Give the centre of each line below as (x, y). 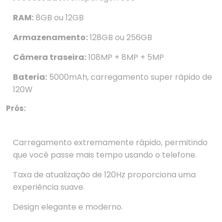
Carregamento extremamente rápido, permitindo (110, 143)
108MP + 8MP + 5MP (125, 57)
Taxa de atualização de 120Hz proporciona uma (104, 175)
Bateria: (30, 77)
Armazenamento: (50, 38)
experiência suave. (49, 187)
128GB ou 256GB (120, 38)
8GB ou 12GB (59, 18)
